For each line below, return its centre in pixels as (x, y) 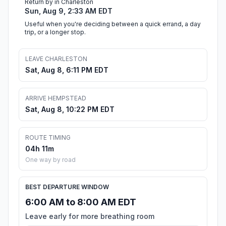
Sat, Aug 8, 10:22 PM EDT (70, 109)
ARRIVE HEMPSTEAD (56, 98)
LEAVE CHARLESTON (56, 59)
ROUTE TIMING (48, 138)
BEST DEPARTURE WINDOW (67, 187)
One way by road (50, 160)
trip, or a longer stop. (55, 32)
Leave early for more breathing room (90, 216)
